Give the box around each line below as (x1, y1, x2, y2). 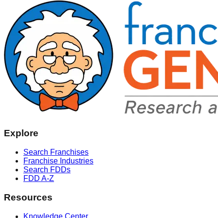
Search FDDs (23, 165, 71, 174)
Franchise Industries (23, 157, 93, 165)
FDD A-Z (23, 174, 54, 183)
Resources (4, 192, 53, 202)
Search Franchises (23, 148, 89, 157)
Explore (4, 128, 38, 139)
